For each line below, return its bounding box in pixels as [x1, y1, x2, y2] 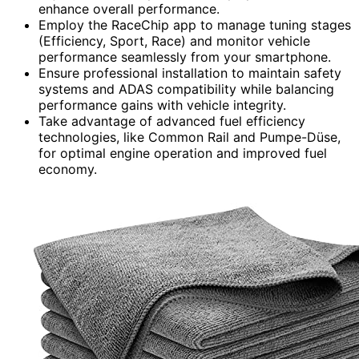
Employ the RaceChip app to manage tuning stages [38, 17, 351, 34]
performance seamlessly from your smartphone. [38, 49, 331, 66]
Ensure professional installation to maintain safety [38, 65, 341, 82]
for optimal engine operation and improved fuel [38, 145, 327, 162]
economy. [38, 161, 97, 178]
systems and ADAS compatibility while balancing [38, 81, 334, 98]
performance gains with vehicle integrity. [38, 97, 286, 114]
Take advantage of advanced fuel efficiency [38, 113, 305, 130]
